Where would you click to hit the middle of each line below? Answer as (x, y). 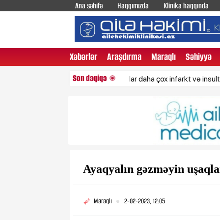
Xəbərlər (83, 56)
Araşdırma (124, 56)
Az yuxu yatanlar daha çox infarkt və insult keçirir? (127, 79)
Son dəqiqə (90, 78)
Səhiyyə (199, 56)
